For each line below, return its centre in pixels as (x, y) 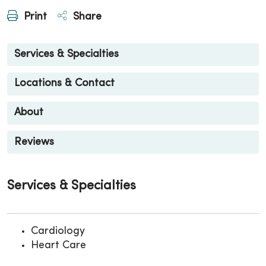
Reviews (34, 142)
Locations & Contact (64, 84)
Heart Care (58, 246)
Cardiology (58, 232)
